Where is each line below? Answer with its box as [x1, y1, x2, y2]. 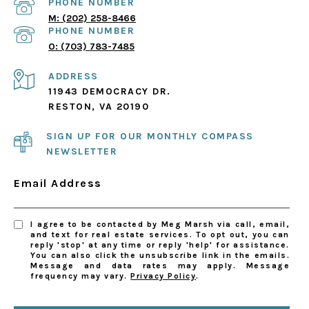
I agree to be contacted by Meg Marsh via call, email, [30, 219, 290, 230]
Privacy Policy [130, 271, 197, 281]
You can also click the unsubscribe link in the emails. [30, 250, 290, 261]
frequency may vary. [30, 271, 131, 281]
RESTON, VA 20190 [48, 101, 149, 113]
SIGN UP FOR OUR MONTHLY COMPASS [46, 130, 254, 143]
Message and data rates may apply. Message [30, 261, 290, 271]
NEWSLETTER [46, 146, 117, 158]
